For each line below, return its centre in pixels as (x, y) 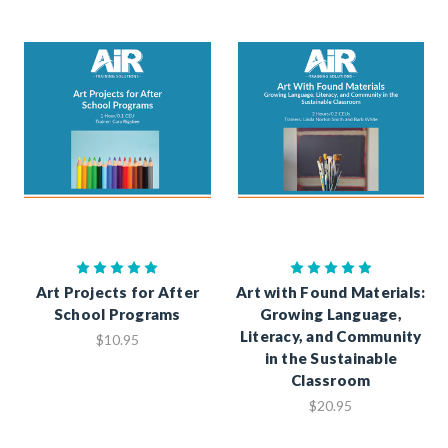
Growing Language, (330, 313)
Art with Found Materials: (331, 291)
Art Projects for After (117, 291)
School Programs (117, 313)
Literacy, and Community (330, 335)
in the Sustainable (330, 357)
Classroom (331, 379)
